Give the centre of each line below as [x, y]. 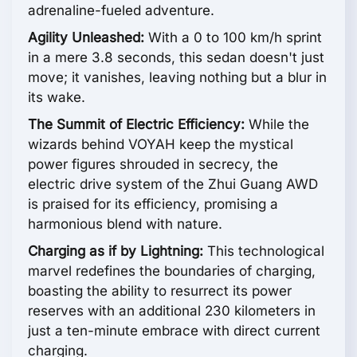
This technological [264, 251]
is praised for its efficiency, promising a [153, 204]
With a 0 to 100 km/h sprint [233, 38]
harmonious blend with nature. [125, 224]
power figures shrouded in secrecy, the [153, 165]
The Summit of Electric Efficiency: [136, 125]
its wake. [57, 98]
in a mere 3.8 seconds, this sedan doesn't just [176, 58]
